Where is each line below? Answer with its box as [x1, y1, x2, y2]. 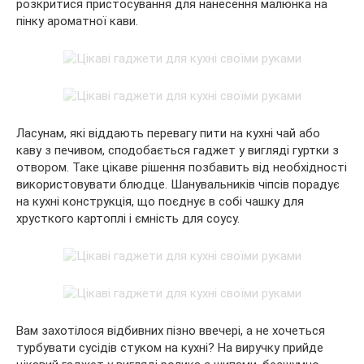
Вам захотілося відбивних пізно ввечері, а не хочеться [16, 323, 325, 339]
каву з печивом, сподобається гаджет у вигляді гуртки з [16, 143, 339, 158]
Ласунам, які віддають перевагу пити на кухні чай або [16, 126, 320, 141]
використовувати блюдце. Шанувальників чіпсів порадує [16, 177, 340, 193]
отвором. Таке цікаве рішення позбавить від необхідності [16, 160, 347, 175]
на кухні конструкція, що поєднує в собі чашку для [16, 194, 304, 210]
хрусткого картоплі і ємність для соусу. [16, 211, 240, 227]
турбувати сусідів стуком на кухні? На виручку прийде [16, 340, 323, 356]
